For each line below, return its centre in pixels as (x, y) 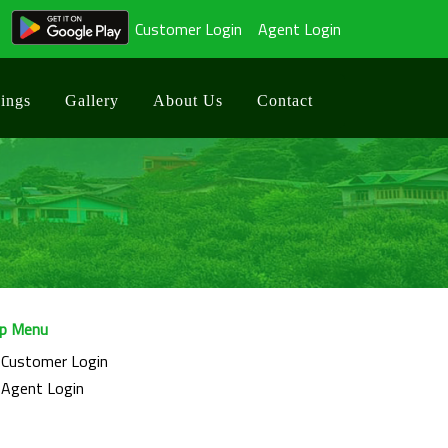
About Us (188, 100)
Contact (285, 100)
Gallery (92, 100)
